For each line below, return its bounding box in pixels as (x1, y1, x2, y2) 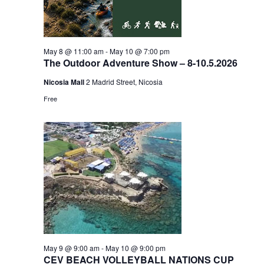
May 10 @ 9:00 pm (105, 243, 166, 253)
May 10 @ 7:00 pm (109, 46, 170, 56)
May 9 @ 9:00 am (43, 243, 100, 253)
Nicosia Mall (43, 77, 86, 87)
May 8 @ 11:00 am (43, 46, 104, 56)
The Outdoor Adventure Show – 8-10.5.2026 (43, 56, 237, 70)
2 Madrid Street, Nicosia (85, 77, 163, 87)
